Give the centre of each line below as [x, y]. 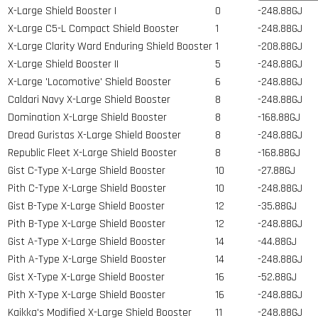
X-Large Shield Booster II [63, 64]
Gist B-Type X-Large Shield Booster [86, 206]
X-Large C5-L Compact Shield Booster [93, 28]
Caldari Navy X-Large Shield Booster [89, 99]
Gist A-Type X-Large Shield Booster [87, 241]
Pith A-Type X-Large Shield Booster [87, 259]
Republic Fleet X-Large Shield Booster [92, 153]
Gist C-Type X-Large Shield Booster [87, 170]
